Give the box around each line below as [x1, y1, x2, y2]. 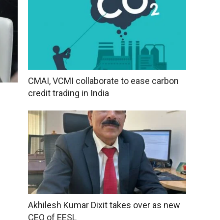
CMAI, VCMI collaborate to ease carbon [27, 76, 179, 86]
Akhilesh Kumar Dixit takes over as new [27, 199, 180, 210]
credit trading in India [27, 88, 109, 99]
